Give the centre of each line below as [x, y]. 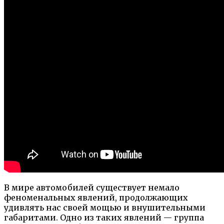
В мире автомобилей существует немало [92, 187]
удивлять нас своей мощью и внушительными [105, 207]
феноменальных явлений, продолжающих [96, 197]
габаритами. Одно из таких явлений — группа [104, 217]
